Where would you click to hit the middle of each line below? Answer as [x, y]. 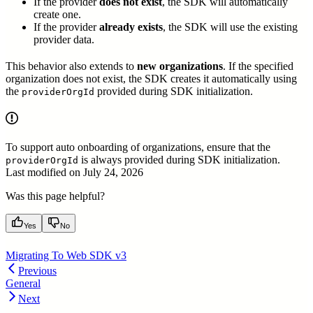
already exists [131, 27]
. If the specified [258, 66]
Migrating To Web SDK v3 [66, 256]
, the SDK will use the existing [230, 27]
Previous [37, 271]
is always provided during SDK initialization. [179, 160]
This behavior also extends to [71, 66]
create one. [57, 15]
